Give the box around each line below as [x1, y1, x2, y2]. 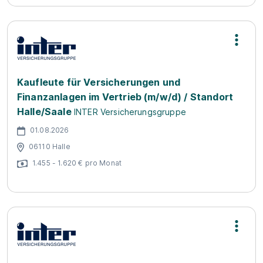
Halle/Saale [17, 106, 72, 117]
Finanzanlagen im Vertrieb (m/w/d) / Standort [17, 91, 234, 103]
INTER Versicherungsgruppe [73, 107, 186, 117]
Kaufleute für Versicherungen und [17, 76, 181, 88]
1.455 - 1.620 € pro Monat [32, 158, 122, 167]
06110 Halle [29, 141, 70, 151]
